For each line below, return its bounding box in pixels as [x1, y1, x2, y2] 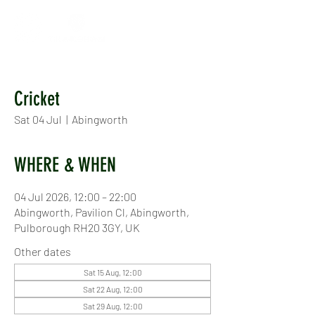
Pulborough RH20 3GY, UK [14, 221, 140, 234]
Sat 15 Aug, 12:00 [83, 267, 142, 277]
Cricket [14, 87, 60, 110]
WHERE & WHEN [14, 153, 116, 176]
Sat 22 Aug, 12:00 [82, 284, 143, 294]
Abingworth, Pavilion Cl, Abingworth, [14, 205, 189, 219]
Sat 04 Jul [14, 112, 62, 126]
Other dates [14, 245, 71, 258]
